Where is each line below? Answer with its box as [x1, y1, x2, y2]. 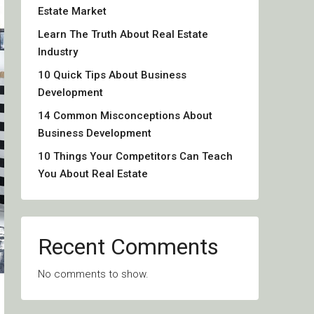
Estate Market [38, 5, 107, 18]
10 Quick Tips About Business [38, 69, 186, 81]
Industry [38, 46, 78, 58]
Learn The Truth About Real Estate [38, 28, 208, 41]
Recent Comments [38, 233, 219, 260]
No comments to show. [38, 268, 149, 280]
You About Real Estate [38, 168, 148, 180]
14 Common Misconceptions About [38, 109, 212, 122]
